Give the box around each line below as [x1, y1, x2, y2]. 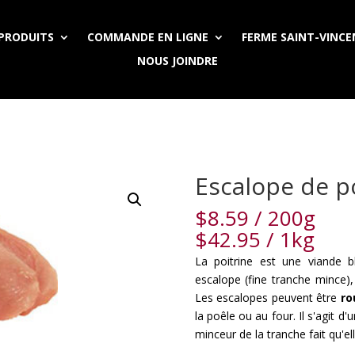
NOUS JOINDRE [137, 53, 218, 69]
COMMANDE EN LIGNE [87, 29, 208, 45]
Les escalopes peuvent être [194, 289, 341, 305]
